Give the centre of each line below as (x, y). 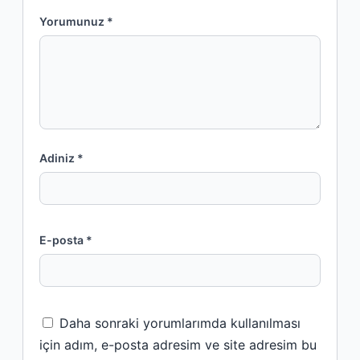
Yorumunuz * (76, 21)
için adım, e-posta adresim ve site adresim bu (178, 344)
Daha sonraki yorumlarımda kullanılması (180, 323)
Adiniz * (61, 157)
